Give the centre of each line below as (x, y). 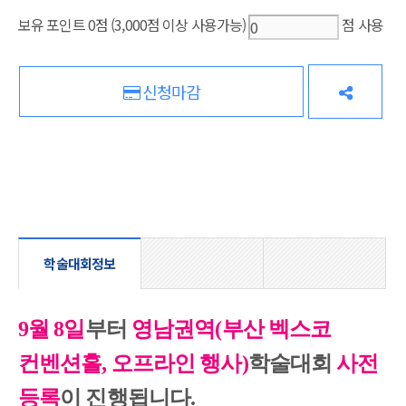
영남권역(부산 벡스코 (231, 329)
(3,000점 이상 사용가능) (179, 24)
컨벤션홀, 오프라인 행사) (133, 364)
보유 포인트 (53, 24)
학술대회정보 (80, 264)
